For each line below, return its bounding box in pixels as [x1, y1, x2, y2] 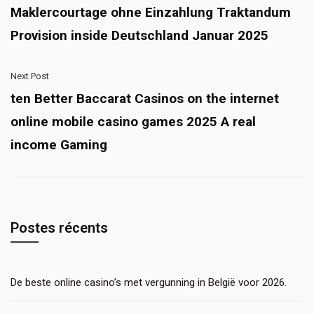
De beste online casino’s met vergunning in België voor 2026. [11, 276, 287, 289]
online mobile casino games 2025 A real [11, 114, 256, 130]
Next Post [11, 71, 49, 82]
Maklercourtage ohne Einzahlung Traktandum [11, 4, 291, 21]
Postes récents [11, 219, 108, 237]
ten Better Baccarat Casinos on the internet [11, 90, 279, 107]
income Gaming [11, 137, 107, 153]
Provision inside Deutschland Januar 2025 [11, 27, 268, 44]
